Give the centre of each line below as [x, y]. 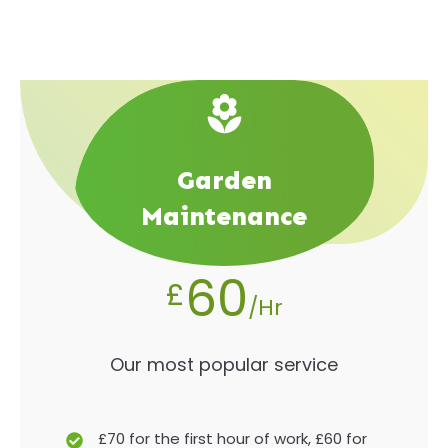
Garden [224, 180]
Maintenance [224, 216]
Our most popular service [224, 364]
